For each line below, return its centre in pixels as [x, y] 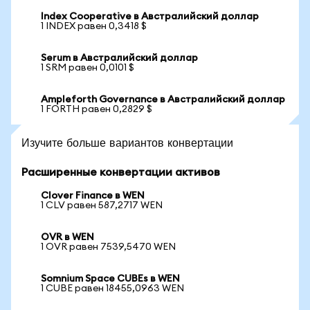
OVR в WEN [67, 237]
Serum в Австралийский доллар [119, 58]
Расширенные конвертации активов [121, 172]
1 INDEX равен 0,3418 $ [94, 26]
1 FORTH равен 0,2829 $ [97, 109]
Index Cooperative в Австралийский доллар [150, 17]
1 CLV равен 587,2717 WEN [102, 206]
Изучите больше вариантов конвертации [127, 142]
